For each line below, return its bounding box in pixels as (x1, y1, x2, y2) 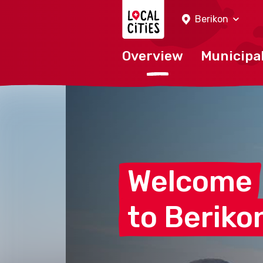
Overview (122, 48, 183, 64)
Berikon (195, 14, 228, 25)
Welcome (127, 164, 252, 199)
